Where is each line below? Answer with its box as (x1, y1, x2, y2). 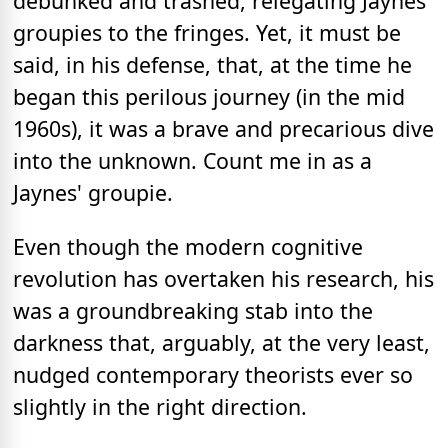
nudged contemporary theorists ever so (13, 359, 413, 389)
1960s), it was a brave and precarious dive (13, 114, 434, 144)
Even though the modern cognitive (13, 231, 363, 261)
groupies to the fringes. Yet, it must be (13, 18, 401, 48)
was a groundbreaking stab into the (13, 295, 373, 325)
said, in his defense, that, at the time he (13, 50, 412, 80)
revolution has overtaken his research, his (13, 263, 434, 293)
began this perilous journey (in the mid (13, 82, 405, 112)
